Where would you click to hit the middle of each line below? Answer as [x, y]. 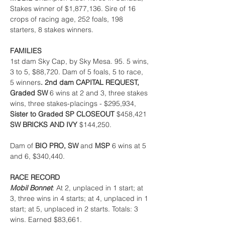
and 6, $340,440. [37, 156]
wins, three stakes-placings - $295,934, [74, 103]
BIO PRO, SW [58, 146]
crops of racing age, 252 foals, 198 [68, 19]
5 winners [25, 82]
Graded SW [30, 93]
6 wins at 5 [130, 146]
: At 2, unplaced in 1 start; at [99, 188]
